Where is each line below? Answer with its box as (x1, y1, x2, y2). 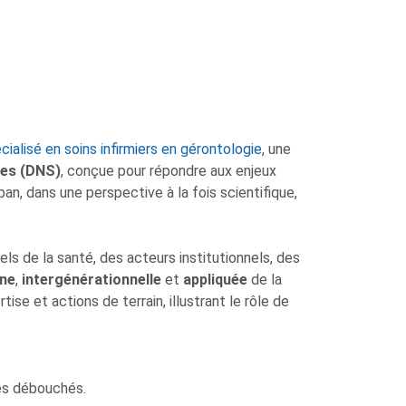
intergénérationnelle (21, 270, 165, 288)
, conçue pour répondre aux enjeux (60, 161, 276, 179)
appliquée (179, 270, 251, 288)
